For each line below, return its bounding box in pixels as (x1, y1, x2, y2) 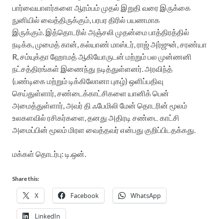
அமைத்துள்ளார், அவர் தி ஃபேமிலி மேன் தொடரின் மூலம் (12, 100, 187, 110)
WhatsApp (131, 191, 161, 200)
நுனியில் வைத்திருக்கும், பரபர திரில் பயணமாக (12, 15, 160, 24)
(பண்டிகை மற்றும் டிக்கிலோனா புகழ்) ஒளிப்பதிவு (12, 76, 163, 86)
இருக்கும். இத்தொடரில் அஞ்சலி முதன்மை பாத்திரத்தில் (12, 27, 189, 37)
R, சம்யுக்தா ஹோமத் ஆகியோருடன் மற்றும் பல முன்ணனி (12, 51, 192, 61)
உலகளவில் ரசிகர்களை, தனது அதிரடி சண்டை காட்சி (12, 112, 179, 122)
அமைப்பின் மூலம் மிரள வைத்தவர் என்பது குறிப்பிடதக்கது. (12, 125, 196, 134)
